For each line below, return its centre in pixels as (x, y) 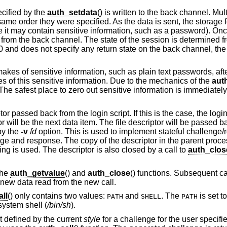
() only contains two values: (57, 196)
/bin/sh (59, 205)
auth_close (109, 173)
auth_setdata (72, 12)
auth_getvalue (37, 173)
